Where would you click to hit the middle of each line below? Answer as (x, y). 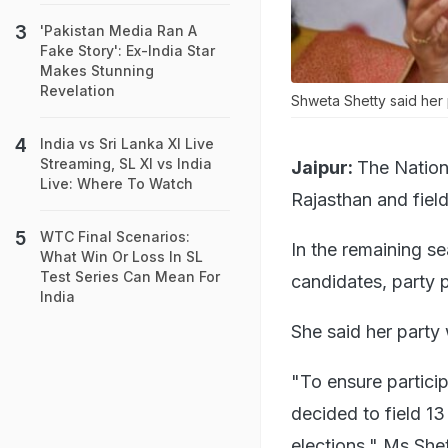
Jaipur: (322, 167)
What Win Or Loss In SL (121, 256)
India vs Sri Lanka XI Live (127, 143)
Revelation (77, 90)
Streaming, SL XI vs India (126, 163)
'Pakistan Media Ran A (118, 30)
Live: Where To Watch (116, 183)
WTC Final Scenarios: (115, 236)
